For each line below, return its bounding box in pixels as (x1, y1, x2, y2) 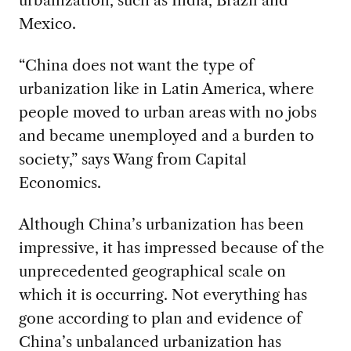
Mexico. (18, 13, 76, 33)
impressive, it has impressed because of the (18, 237, 324, 257)
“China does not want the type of (18, 55, 254, 74)
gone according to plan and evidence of (18, 308, 302, 327)
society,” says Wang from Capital (18, 149, 247, 168)
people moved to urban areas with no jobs (18, 102, 317, 121)
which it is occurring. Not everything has (18, 284, 307, 304)
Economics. (18, 172, 101, 192)
